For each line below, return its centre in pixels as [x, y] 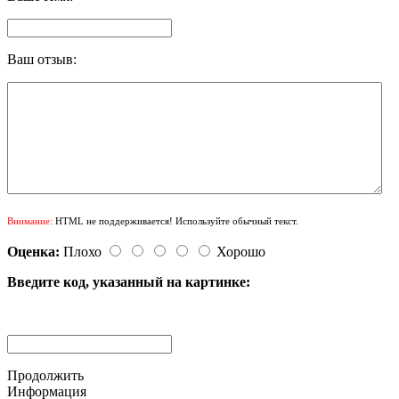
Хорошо [241, 251]
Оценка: [33, 251]
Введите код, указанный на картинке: [129, 281]
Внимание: [30, 220]
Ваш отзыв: [42, 59]
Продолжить [45, 375]
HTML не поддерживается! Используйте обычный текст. [175, 220]
